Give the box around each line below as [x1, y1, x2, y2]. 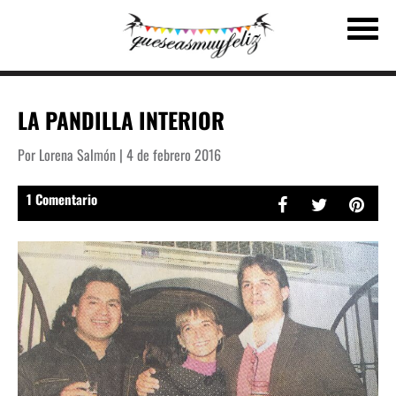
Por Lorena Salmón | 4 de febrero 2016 [18, 143, 221, 165]
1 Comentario [27, 188, 97, 209]
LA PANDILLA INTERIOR [18, 103, 225, 136]
